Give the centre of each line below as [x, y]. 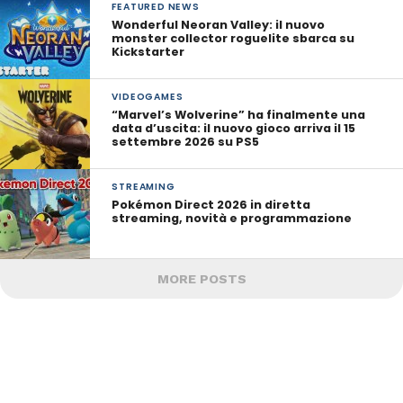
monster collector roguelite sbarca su [233, 38]
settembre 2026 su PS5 [186, 142]
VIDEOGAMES [148, 97]
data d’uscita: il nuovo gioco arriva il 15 [234, 128]
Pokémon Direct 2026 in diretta [211, 205]
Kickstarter [148, 52]
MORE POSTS [201, 279]
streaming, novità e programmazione [232, 218]
